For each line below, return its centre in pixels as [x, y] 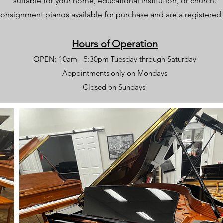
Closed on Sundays [115, 87]
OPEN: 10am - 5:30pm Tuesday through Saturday [115, 59]
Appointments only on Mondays [115, 73]
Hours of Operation [115, 44]
